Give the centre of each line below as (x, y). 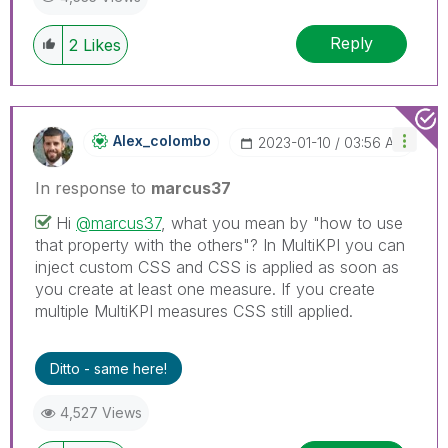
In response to (93, 187)
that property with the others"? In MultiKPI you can (220, 244)
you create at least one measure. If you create (205, 288)
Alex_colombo (162, 140)
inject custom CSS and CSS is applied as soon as (217, 266)
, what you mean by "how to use (282, 222)
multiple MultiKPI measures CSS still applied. (194, 310)
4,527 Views (101, 412)
